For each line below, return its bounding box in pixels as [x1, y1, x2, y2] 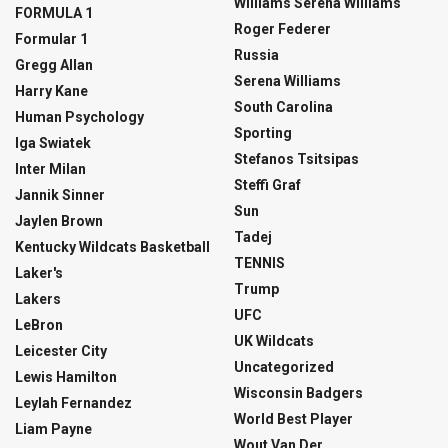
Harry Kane [15, 83, 88, 100]
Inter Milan [15, 161, 86, 178]
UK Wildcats [234, 333, 314, 350]
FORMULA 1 [15, 5, 93, 22]
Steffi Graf [234, 177, 301, 194]
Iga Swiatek [15, 135, 91, 152]
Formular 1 [15, 31, 88, 48]
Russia [234, 47, 279, 64]
